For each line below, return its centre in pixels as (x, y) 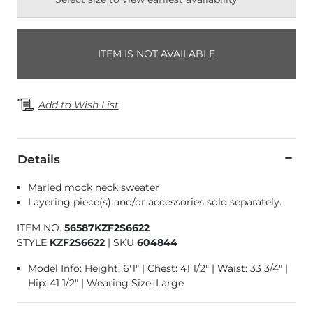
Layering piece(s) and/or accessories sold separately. (155, 202)
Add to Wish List (79, 104)
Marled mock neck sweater (94, 188)
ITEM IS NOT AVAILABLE (156, 54)
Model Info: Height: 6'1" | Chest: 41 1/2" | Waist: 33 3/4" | (158, 269)
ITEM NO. (41, 228)
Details (39, 160)
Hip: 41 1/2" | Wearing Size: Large (106, 283)
